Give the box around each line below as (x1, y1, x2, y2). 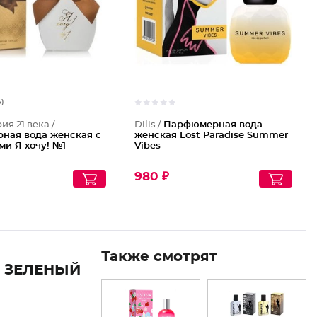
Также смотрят (101, 250, 217, 264)
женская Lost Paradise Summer (134, 131, 289, 140)
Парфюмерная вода (163, 120, 263, 129)
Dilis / (134, 120, 164, 129)
